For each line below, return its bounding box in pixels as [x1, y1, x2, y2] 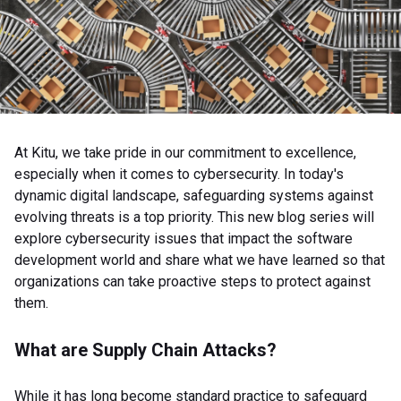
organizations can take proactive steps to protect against [14, 273, 371, 291]
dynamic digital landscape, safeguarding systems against [14, 187, 373, 205]
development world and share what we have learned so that [14, 252, 385, 269]
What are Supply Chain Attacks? [14, 339, 277, 362]
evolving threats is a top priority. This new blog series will [14, 209, 374, 226]
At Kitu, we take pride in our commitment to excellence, [14, 144, 356, 162]
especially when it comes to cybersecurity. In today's [14, 166, 344, 183]
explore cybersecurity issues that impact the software [14, 230, 353, 248]
